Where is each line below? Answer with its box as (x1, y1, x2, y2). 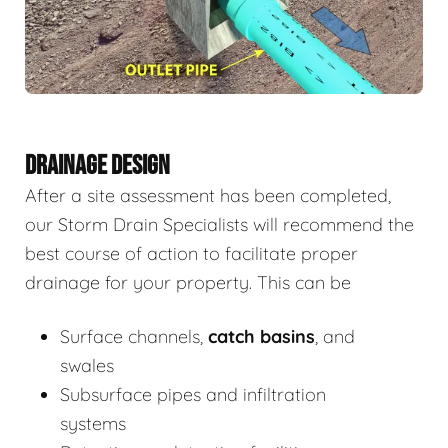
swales (60, 353, 114, 377)
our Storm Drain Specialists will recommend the (25, 212, 414, 236)
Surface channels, (60, 324, 208, 348)
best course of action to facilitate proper (25, 241, 358, 265)
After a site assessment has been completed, (25, 183, 391, 207)
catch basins (208, 324, 315, 348)
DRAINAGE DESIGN (25, 149, 170, 182)
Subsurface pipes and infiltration (60, 382, 326, 406)
